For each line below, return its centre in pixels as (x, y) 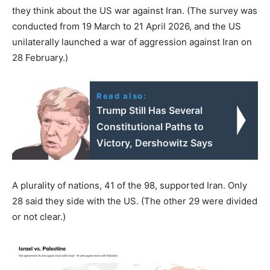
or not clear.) (39, 216)
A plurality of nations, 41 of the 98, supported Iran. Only (130, 185)
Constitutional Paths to (150, 126)
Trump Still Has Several (150, 110)
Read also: (122, 96)
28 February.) (40, 57)
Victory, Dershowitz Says (155, 143)
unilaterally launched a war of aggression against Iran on (132, 42)
